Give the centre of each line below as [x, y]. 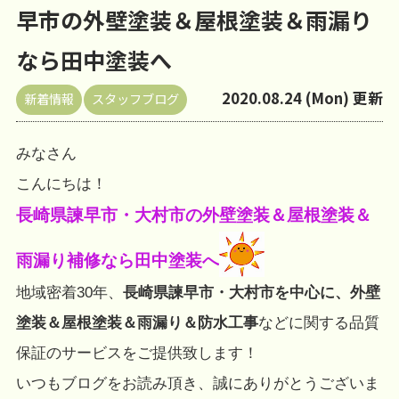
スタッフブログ [136, 98]
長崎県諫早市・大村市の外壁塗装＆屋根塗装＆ [193, 216]
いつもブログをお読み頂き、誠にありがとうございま [197, 384]
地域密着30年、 [69, 293]
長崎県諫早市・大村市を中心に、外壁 [251, 293]
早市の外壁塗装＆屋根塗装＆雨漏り [194, 19]
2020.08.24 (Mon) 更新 [303, 98]
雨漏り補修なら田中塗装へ [117, 261]
